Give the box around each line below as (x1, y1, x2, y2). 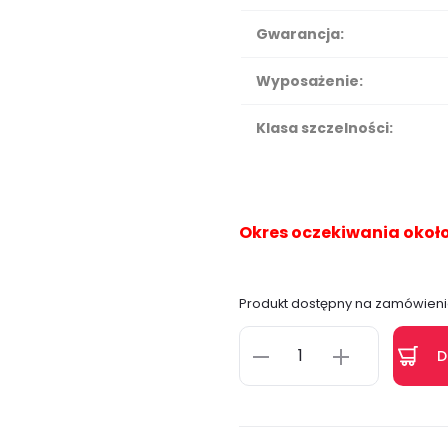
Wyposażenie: (255, 71, 363, 91)
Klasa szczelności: (255, 118, 393, 138)
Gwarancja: (255, 24, 344, 44)
